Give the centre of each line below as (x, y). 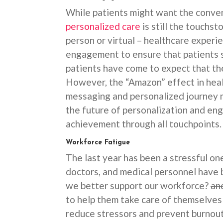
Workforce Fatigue (99, 143)
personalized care (103, 26)
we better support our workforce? (138, 185)
